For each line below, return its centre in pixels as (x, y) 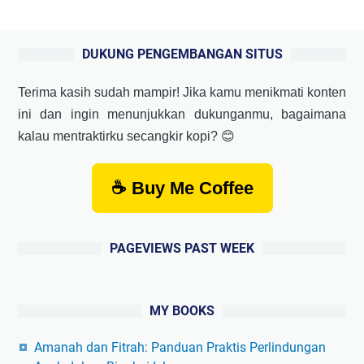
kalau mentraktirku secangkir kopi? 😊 (126, 136)
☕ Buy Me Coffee (182, 188)
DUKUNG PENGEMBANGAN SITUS (182, 54)
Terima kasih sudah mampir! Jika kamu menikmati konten (182, 92)
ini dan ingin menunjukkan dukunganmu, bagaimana (182, 114)
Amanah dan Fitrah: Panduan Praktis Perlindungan (180, 347)
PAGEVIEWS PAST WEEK (182, 248)
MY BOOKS (182, 310)
